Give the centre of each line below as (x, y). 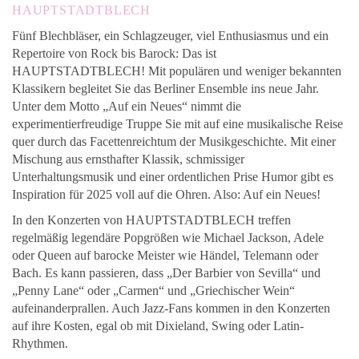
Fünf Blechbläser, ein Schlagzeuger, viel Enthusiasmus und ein (170, 36)
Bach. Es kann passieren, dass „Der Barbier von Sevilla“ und (166, 273)
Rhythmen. (40, 343)
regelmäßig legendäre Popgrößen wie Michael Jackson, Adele (168, 238)
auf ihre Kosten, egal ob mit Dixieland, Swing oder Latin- (158, 326)
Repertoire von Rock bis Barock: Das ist (114, 53)
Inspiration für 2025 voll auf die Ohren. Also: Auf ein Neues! (166, 194)
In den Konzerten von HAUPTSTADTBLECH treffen (151, 220)
